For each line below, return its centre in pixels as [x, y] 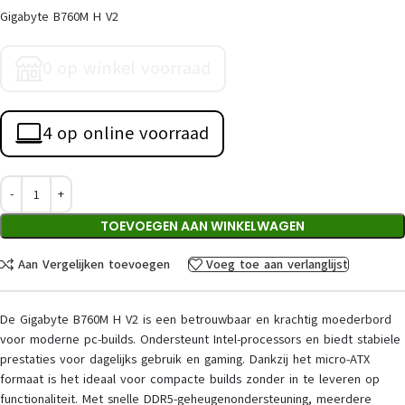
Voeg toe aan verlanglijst [278, 264]
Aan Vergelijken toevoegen [94, 264]
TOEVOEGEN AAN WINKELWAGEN [202, 226]
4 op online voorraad [126, 134]
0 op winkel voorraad [127, 69]
